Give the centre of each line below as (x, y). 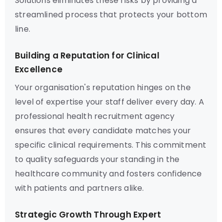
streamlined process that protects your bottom (111, 15)
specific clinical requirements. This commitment (111, 145)
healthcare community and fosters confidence (109, 174)
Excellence (39, 69)
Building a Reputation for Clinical (87, 55)
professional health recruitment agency (95, 116)
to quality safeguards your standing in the (97, 159)
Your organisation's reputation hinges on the (103, 87)
